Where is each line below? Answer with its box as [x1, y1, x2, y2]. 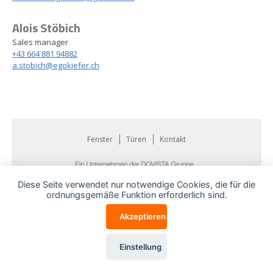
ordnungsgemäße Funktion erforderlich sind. [46, 189, 227, 200]
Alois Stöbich [12, 18, 80, 37]
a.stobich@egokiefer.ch [12, 60, 99, 71]
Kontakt [160, 134, 186, 144]
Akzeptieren [119, 211, 166, 222]
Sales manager [12, 37, 68, 48]
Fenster [87, 134, 113, 144]
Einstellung [119, 241, 161, 252]
